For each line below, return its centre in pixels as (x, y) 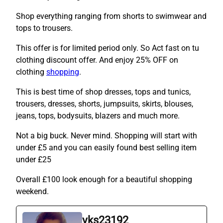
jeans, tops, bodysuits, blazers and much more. (98, 116)
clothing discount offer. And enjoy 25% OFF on (97, 60)
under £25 (34, 160)
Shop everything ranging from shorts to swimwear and (111, 16)
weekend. (32, 192)
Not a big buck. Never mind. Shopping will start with (107, 136)
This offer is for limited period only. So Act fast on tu (108, 48)
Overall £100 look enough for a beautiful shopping (104, 180)
